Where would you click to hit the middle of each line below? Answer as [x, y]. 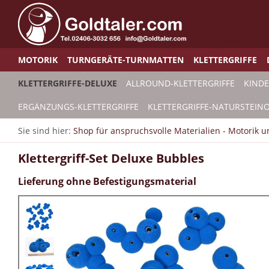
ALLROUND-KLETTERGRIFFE [180, 83]
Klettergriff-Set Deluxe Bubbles [111, 159]
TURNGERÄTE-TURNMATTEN [125, 60]
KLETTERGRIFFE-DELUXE [68, 83]
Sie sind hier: [46, 131]
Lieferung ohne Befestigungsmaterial [107, 182]
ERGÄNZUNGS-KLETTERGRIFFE [78, 107]
